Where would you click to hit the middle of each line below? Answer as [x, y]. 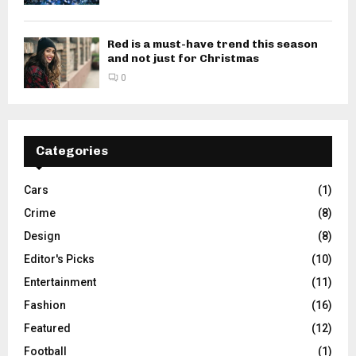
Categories [72, 150]
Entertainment [60, 282]
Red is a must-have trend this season [213, 44]
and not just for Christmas [183, 59]
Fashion [45, 305]
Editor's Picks [59, 259]
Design [42, 236]
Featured [47, 328]
